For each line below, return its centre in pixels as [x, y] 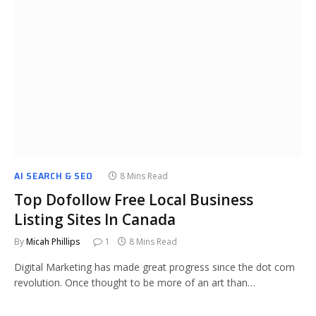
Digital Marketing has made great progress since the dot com [154, 267]
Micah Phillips [53, 242]
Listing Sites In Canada [95, 219]
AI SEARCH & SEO [54, 176]
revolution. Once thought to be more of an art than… [135, 282]
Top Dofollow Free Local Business [134, 200]
